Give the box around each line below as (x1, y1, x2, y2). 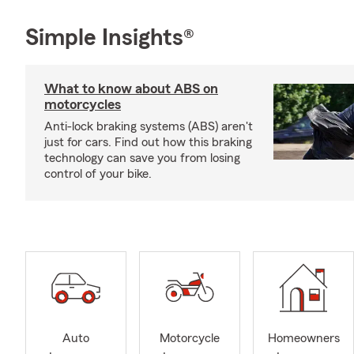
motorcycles (44, 97, 121, 111)
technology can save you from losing (44, 152, 240, 164)
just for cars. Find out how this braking (44, 136, 252, 149)
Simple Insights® (25, 26, 194, 50)
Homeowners (267, 332, 340, 345)
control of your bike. (44, 168, 152, 180)
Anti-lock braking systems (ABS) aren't (44, 120, 253, 133)
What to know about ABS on (44, 81, 218, 96)
